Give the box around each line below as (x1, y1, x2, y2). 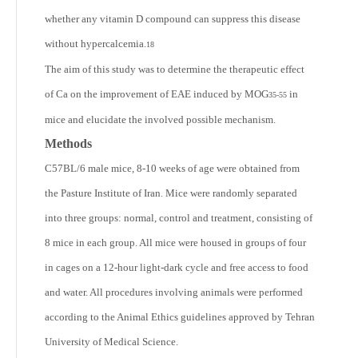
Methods (45, 137, 92, 150)
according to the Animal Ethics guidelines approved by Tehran (45, 311, 315, 323)
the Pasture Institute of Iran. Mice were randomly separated (45, 187, 297, 199)
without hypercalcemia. (45, 38, 146, 50)
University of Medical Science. (45, 336, 178, 348)
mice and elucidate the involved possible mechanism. (45, 113, 276, 125)
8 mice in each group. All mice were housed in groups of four (45, 237, 306, 249)
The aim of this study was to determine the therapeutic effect (45, 63, 304, 75)
